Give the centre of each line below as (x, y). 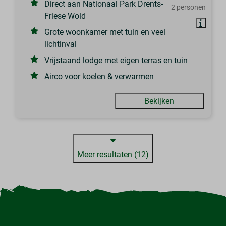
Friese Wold (65, 16)
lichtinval (61, 44)
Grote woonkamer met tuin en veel (105, 32)
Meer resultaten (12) (113, 155)
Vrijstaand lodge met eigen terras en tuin (116, 61)
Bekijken (159, 101)
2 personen (188, 7)
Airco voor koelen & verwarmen (99, 77)
